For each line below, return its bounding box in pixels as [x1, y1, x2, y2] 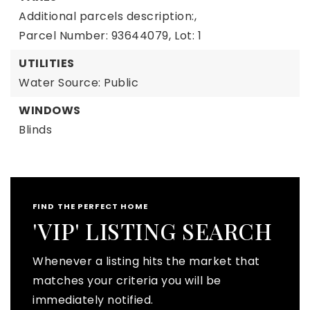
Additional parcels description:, [19, 8, 197, 24]
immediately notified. [33, 292, 154, 308]
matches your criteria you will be [33, 273, 221, 289]
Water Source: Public [19, 75, 138, 91]
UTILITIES [19, 55, 75, 71]
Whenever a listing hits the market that [33, 253, 260, 269]
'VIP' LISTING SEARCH [33, 216, 272, 246]
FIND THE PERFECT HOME [33, 201, 149, 212]
